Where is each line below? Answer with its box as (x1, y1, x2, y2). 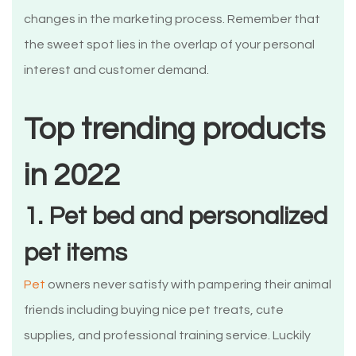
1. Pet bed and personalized (24, 203, 327, 230)
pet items (24, 240, 127, 267)
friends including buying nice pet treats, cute (24, 304, 284, 317)
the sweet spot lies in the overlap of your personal (24, 38, 315, 52)
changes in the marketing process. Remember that (24, 13, 320, 26)
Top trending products (24, 114, 325, 146)
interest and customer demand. (24, 64, 209, 77)
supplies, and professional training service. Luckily (24, 329, 311, 342)
